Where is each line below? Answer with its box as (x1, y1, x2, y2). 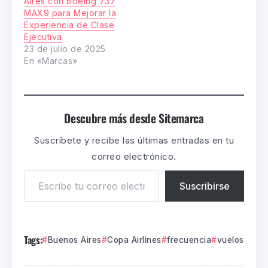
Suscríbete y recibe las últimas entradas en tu (34, 135, 234, 147)
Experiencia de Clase (24, 20, 114, 31)
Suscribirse (179, 180, 230, 193)
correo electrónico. (92, 151, 176, 163)
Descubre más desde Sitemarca (64, 109, 204, 127)
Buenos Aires (47, 235, 102, 245)
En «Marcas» (24, 56, 78, 66)
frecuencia (167, 235, 212, 245)
